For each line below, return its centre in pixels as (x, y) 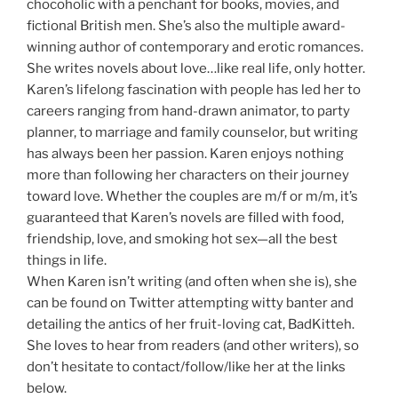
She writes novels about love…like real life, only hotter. (196, 69)
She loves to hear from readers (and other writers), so (193, 346)
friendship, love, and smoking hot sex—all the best (182, 239)
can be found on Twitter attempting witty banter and (190, 303)
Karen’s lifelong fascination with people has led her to (194, 90)
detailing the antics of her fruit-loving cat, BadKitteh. (191, 325)
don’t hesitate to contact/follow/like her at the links (186, 367)
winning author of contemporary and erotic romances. (195, 48)
